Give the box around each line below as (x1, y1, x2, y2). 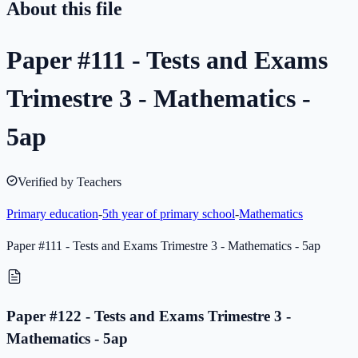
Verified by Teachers (18, 175, 121, 189)
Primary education (6, 207, 98, 221)
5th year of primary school (102, 207, 235, 221)
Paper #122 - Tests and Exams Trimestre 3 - (6, 307, 291, 324)
